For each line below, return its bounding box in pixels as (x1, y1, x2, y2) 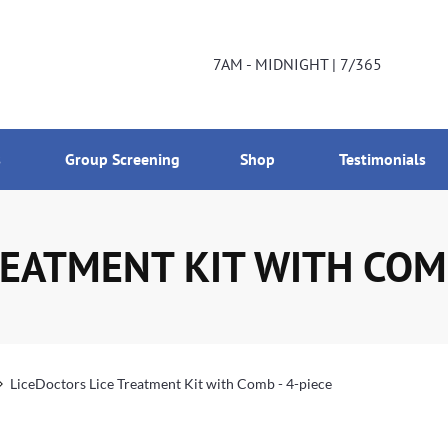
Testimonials (339, 149, 430, 169)
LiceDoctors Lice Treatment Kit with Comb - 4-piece (10, 374, 332, 392)
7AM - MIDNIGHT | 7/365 (213, 54, 382, 74)
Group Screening (65, 149, 180, 169)
